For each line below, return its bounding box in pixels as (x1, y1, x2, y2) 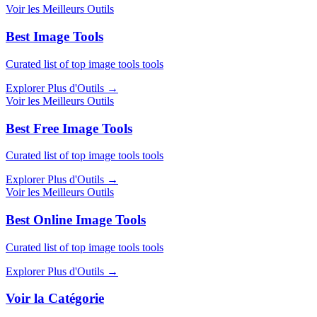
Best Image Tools (6, 29, 103, 45)
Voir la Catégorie (6, 291, 104, 306)
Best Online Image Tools (6, 212, 146, 228)
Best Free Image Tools (6, 120, 132, 136)
